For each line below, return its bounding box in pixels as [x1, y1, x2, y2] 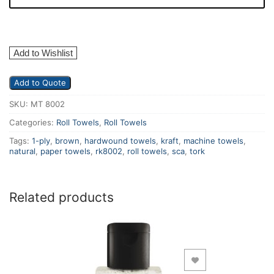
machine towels [183, 135, 243, 146]
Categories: [9, 117, 56, 127]
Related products [9, 190, 114, 206]
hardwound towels [84, 135, 156, 146]
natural [9, 146, 35, 156]
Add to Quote [14, 77, 66, 87]
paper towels [40, 146, 91, 156]
